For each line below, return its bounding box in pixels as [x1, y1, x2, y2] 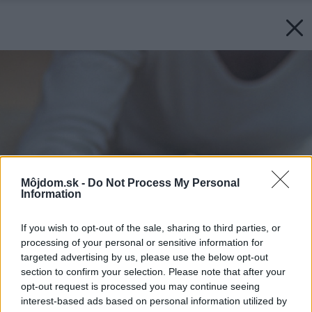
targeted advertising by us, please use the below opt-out [21, 251, 268, 263]
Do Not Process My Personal [88, 177, 240, 189]
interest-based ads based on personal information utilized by [21, 295, 287, 307]
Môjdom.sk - [21, 177, 88, 189]
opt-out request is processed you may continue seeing [21, 281, 260, 292]
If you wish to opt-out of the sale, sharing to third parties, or [21, 222, 281, 234]
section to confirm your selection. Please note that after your [21, 266, 286, 278]
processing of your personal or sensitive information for [21, 237, 263, 249]
